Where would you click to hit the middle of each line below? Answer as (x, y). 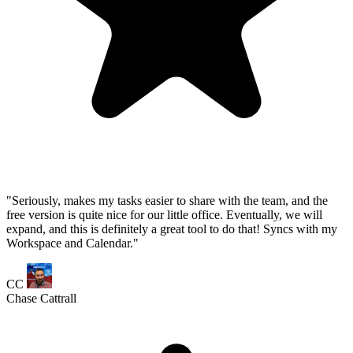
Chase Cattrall (41, 78)
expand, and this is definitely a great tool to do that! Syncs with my (172, 9)
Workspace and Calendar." (72, 23)
